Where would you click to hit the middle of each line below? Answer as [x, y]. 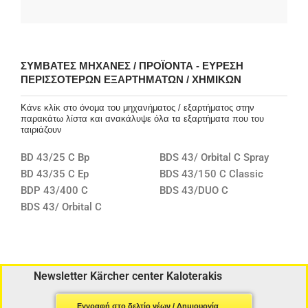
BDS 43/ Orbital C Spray [214, 157]
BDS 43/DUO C [194, 190]
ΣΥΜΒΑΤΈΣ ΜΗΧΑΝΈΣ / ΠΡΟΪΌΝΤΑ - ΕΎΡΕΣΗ [132, 66]
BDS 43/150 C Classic [211, 174]
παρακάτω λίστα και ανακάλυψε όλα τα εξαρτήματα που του [142, 118]
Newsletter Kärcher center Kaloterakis [128, 276]
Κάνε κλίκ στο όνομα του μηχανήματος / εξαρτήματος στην [137, 107]
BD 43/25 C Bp [55, 157]
